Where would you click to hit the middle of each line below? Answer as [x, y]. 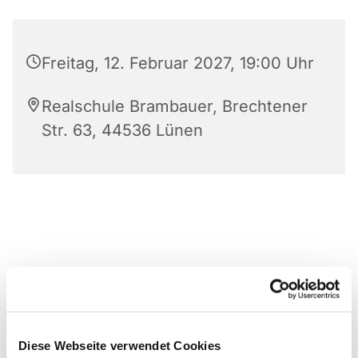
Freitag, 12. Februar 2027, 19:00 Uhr [178, 63]
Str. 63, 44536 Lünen [122, 130]
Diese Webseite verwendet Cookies [119, 345]
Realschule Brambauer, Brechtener [175, 106]
